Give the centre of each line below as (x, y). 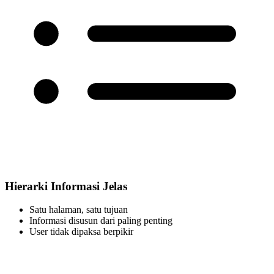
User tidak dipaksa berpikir (81, 232)
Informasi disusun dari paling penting (101, 221)
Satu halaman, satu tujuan (79, 210)
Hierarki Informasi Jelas (66, 186)
